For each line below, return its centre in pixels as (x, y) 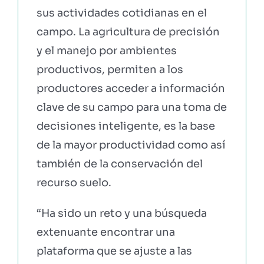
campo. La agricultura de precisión (128, 32)
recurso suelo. (74, 182)
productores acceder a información (131, 88)
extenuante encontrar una (105, 232)
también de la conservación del (119, 164)
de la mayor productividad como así (131, 145)
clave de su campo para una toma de (131, 107)
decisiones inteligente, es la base (126, 126)
